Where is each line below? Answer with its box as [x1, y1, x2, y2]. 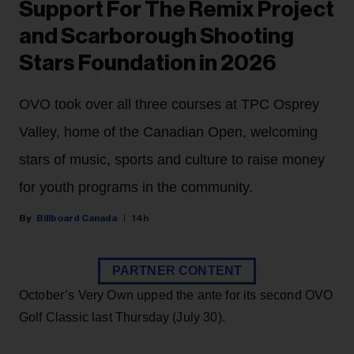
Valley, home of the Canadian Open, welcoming [19, 124, 318, 141]
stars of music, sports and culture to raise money [19, 152, 325, 168]
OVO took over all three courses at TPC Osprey [19, 96, 319, 113]
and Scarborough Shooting [19, 25, 294, 48]
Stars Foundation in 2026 [19, 52, 277, 75]
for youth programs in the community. [19, 179, 253, 196]
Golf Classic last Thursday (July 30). [19, 311, 225, 325]
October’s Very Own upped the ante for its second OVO [19, 288, 333, 303]
